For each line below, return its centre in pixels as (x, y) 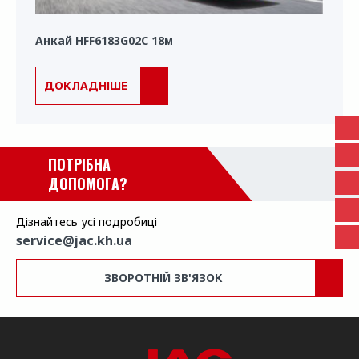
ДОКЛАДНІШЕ (86, 85)
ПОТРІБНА (79, 164)
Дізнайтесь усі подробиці (87, 222)
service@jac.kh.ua (74, 240)
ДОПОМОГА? (88, 184)
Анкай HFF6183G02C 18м (104, 40)
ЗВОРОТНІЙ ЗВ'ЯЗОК (163, 278)
